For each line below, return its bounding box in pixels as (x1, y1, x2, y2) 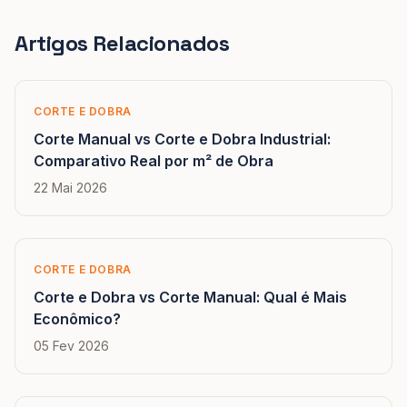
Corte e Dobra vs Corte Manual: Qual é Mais (34, 288, 347, 306)
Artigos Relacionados (15, 29, 230, 57)
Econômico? (34, 310, 121, 328)
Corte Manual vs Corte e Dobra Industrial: (34, 130, 331, 148)
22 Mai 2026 (34, 180, 107, 195)
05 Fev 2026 (34, 338, 109, 353)
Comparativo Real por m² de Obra (34, 152, 273, 170)
